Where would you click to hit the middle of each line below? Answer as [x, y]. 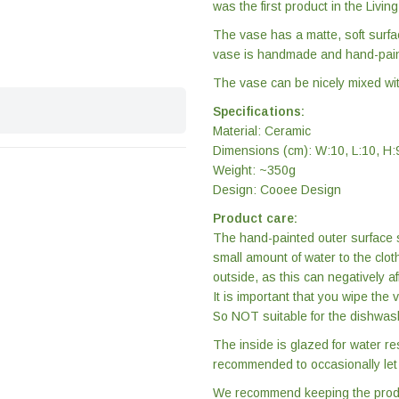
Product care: [255, 219]
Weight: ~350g [254, 171]
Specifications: [259, 112]
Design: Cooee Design [277, 190]
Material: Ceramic [262, 131]
